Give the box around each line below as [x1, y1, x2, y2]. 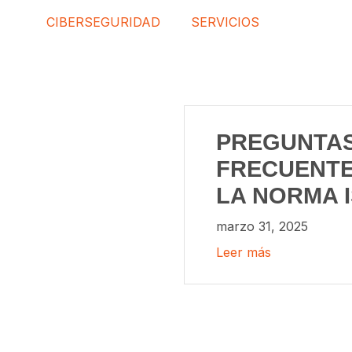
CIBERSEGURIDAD [46, 14, 161, 30]
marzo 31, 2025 [216, 218, 308, 234]
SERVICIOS [190, 14, 259, 30]
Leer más [216, 244, 271, 261]
